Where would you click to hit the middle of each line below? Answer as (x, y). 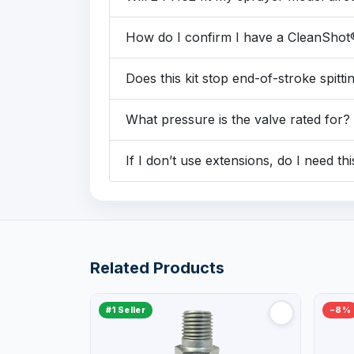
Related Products (157, 268)
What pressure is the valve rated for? (238, 119)
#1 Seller (126, 310)
